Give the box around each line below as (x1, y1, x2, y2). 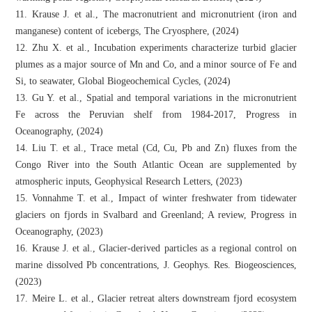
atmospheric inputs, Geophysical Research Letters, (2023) (15, 175, 243, 187)
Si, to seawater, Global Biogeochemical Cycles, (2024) (15, 75, 231, 86)
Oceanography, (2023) (15, 226, 104, 237)
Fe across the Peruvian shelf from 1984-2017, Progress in (15, 109, 297, 120)
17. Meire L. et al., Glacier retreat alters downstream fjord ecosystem (15, 292, 297, 304)
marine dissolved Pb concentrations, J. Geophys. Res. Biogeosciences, (15, 259, 297, 270)
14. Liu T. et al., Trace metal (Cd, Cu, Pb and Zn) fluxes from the (15, 142, 297, 153)
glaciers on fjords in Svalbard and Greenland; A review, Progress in (15, 209, 297, 220)
